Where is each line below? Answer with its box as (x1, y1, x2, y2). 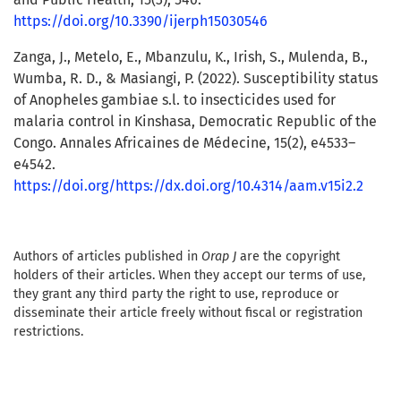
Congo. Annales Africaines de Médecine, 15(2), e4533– (13, 134, 355, 152)
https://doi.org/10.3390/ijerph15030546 (13, 13, 268, 30)
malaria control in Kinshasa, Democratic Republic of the (13, 113, 377, 131)
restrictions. (13, 324, 83, 340)
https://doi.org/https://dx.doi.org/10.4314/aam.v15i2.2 (13, 177, 363, 195)
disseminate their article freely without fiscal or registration (13, 305, 363, 321)
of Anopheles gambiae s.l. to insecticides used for (13, 91, 336, 109)
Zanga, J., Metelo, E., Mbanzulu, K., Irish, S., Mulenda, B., (13, 48, 368, 66)
